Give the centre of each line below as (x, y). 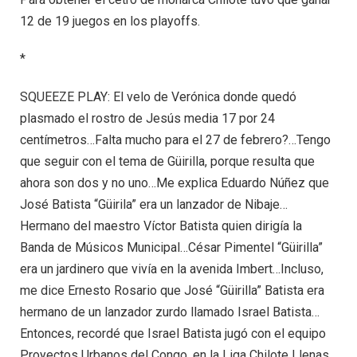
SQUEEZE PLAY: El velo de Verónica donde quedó (158, 96)
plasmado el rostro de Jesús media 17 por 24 (147, 118)
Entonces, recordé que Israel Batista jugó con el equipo (173, 333)
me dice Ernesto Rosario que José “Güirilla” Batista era (172, 290)
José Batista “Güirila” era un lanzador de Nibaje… (154, 204)
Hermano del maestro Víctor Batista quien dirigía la (161, 226)
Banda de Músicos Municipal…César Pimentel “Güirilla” (171, 247)
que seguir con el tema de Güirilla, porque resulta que (167, 161)
